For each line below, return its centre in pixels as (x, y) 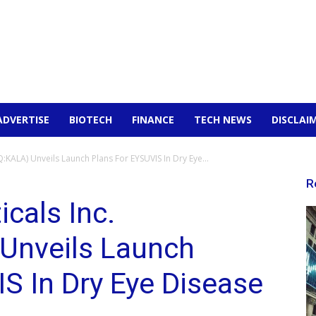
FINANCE (153, 120)
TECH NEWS (223, 120)
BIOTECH (91, 120)
